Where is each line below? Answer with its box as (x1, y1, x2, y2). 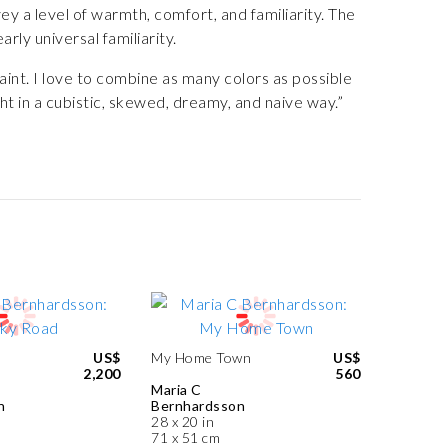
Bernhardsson (151, 397, 245, 414)
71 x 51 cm (151, 429, 220, 446)
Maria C (151, 381, 202, 398)
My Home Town (151, 349, 251, 366)
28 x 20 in (151, 413, 214, 430)
